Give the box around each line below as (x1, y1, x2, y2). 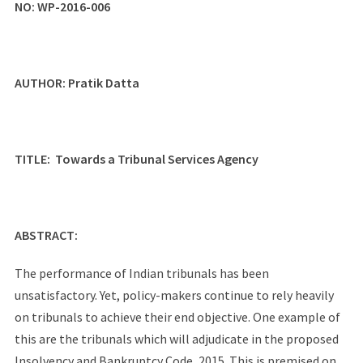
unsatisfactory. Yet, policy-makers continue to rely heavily (14, 287, 334, 303)
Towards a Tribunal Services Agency (54, 151, 258, 167)
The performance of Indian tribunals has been (14, 265, 269, 281)
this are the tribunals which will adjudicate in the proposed (14, 331, 339, 347)
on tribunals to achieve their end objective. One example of (14, 309, 340, 325)
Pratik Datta (67, 75, 139, 91)
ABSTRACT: (14, 227, 78, 243)
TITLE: (14, 151, 55, 167)
